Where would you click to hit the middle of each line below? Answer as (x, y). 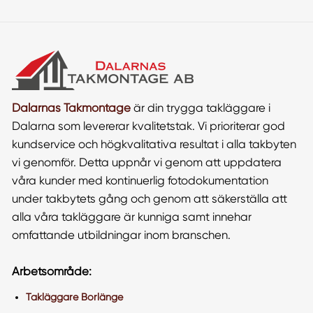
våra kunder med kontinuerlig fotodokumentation (140, 181)
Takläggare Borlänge (74, 297)
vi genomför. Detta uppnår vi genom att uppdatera (146, 163)
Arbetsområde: (51, 272)
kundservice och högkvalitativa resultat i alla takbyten (154, 145)
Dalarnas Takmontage (71, 108)
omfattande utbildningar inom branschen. (121, 235)
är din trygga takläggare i (200, 108)
